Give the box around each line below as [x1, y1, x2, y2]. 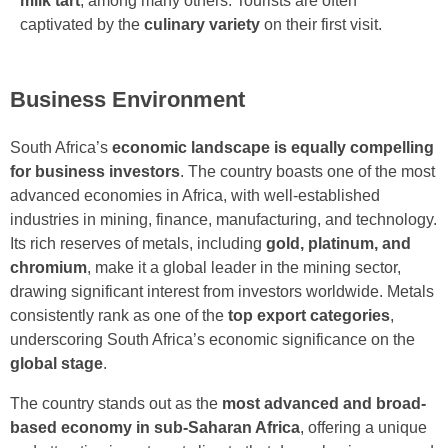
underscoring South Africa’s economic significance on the [10, 331, 415, 349]
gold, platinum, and [266, 235, 411, 253]
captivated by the [20, 15, 144, 33]
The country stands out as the [10, 395, 222, 413]
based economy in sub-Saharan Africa [10, 419, 300, 437]
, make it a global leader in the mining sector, [87, 259, 401, 277]
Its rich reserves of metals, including [10, 235, 266, 253]
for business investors [10, 163, 180, 181]
